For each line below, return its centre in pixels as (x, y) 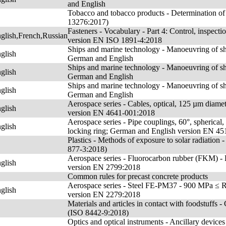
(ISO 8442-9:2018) (98, 213)
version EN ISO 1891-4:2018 (115, 40)
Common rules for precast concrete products (138, 176)
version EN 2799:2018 (104, 167)
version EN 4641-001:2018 (111, 113)
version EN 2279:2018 (104, 194)
